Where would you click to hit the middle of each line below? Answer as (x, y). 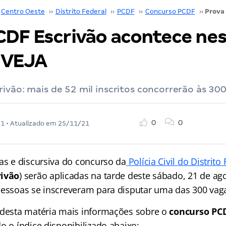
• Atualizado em (31, 123)
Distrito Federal (81, 11)
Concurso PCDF (170, 11)
